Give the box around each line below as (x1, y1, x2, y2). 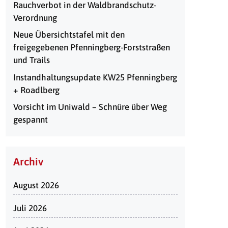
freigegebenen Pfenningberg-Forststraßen (13, 42, 170, 52)
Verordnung (13, 12, 57, 23)
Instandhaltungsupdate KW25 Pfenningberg (13, 72, 177, 82)
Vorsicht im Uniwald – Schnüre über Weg (13, 102, 167, 112)
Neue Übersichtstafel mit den (13, 30, 125, 40)
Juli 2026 (13, 203, 47, 213)
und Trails (13, 55, 50, 65)
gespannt (13, 115, 48, 125)
